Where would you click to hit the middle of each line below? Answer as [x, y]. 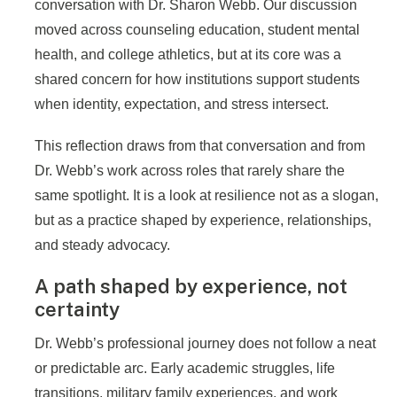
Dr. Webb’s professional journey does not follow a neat [205, 343]
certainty [77, 310]
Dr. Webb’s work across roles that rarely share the [190, 171]
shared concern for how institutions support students [197, 79]
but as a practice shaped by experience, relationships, [203, 221]
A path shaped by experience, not [191, 287]
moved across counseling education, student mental [197, 29]
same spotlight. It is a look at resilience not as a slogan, [206, 196]
